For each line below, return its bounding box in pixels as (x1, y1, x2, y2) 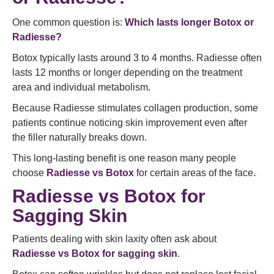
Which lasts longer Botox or (125, 17, 254, 28)
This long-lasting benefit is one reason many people (12, 153, 236, 163)
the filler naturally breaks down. (12, 132, 147, 143)
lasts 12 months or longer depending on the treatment (12, 67, 242, 78)
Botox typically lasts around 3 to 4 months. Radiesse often (12, 53, 262, 63)
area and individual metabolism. (12, 82, 150, 92)
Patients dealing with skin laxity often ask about (12, 234, 217, 244)
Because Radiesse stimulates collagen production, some (12, 103, 258, 113)
